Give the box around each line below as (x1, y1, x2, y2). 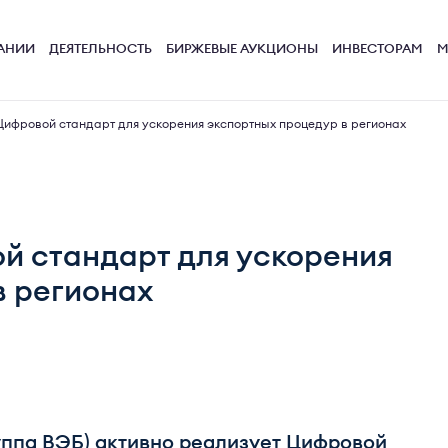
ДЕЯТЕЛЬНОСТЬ (49, 43, 152, 56)
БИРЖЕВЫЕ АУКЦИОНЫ (166, 43, 318, 56)
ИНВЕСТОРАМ (332, 43, 423, 56)
